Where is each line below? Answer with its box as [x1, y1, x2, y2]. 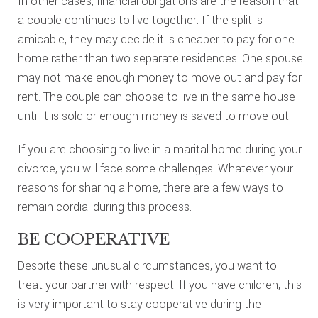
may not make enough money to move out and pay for [17, 70, 302, 86]
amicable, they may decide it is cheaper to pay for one [17, 31, 295, 48]
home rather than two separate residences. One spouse [17, 50, 303, 67]
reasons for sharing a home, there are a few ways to [17, 180, 283, 196]
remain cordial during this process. [17, 199, 192, 215]
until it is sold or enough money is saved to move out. [17, 108, 291, 124]
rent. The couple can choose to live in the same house [17, 89, 295, 105]
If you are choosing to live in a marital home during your [17, 141, 302, 158]
